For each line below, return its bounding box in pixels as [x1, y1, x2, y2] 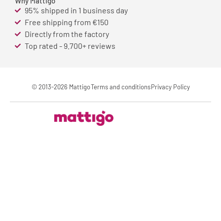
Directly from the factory [25, 29, 109, 38]
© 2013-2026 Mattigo [31, 82, 90, 91]
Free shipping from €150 [25, 17, 109, 27]
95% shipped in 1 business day [25, 5, 128, 15]
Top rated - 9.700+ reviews [25, 40, 115, 50]
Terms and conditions [90, 82, 150, 91]
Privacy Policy [150, 82, 190, 91]
